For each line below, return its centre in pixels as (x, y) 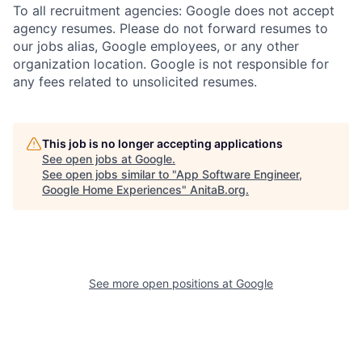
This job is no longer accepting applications (162, 144)
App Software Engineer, (239, 175)
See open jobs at (88, 159)
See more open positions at (162, 284)
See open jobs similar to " (109, 175)
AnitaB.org (218, 190)
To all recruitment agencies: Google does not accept (174, 11)
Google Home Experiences (112, 190)
